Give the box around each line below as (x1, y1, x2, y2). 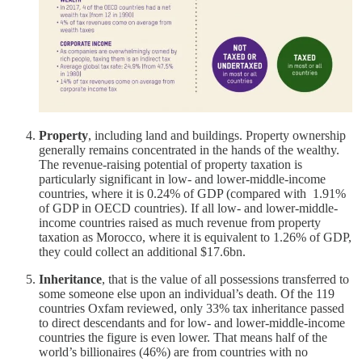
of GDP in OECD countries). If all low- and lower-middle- (39, 200, 338, 215)
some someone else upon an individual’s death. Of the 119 (39, 286, 335, 301)
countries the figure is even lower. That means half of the (39, 330, 327, 344)
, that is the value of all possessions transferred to (102, 271, 349, 286)
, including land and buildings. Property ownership (88, 128, 346, 142)
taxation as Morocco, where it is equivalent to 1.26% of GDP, (39, 229, 351, 244)
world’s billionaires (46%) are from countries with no (39, 344, 308, 359)
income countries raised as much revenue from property (39, 215, 321, 229)
